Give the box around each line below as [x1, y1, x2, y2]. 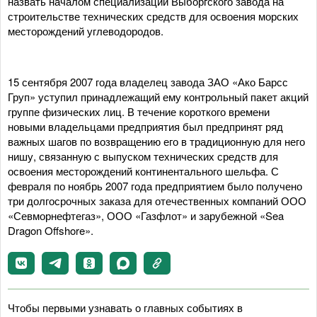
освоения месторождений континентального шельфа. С [8, 163, 279, 178]
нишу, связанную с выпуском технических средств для [8, 149, 278, 163]
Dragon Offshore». [8, 223, 93, 238]
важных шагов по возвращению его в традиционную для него [8, 134, 305, 149]
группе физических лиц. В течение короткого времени [8, 104, 270, 119]
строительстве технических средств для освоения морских [8, 8, 299, 23]
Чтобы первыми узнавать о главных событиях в [8, 300, 243, 315]
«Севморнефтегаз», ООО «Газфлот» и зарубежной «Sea [8, 208, 284, 223]
